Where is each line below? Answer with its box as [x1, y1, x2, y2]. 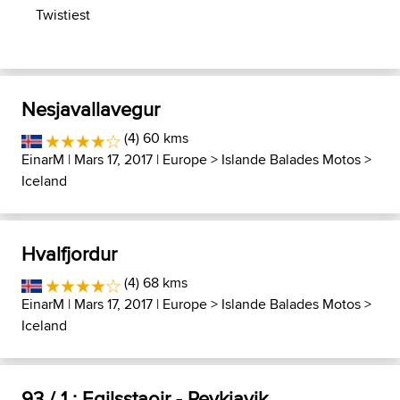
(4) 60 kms [120, 128, 188, 148]
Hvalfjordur [21, 239, 117, 268]
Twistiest [36, 4, 90, 25]
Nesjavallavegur [21, 95, 160, 123]
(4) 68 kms [120, 272, 187, 293]
